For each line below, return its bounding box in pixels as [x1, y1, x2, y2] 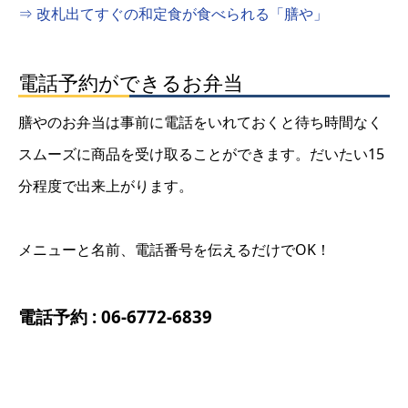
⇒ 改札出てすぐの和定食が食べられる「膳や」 [18, 3, 328, 24]
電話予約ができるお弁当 [18, 67, 243, 97]
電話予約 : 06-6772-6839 [18, 305, 212, 329]
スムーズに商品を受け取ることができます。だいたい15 [18, 143, 384, 164]
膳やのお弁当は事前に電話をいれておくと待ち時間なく [18, 111, 382, 132]
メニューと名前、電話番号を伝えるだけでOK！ [18, 239, 331, 260]
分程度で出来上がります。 [18, 175, 193, 196]
